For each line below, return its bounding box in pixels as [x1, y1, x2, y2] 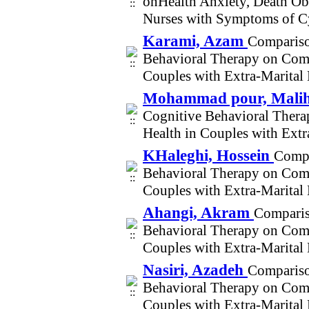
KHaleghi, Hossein [143, 146, 274, 164]
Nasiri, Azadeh [143, 261, 248, 279]
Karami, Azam [143, 32, 248, 50]
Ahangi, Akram [143, 203, 254, 221]
